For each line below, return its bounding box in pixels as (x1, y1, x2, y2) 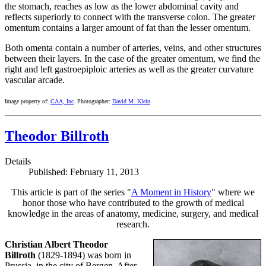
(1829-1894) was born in (38, 249, 131, 260)
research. (116, 218, 150, 229)
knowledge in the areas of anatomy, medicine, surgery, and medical (8, 208, 258, 218)
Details (5, 156, 31, 166)
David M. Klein (112, 97, 150, 104)
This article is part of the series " (11, 186, 131, 197)
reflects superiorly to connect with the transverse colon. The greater (5, 11, 255, 22)
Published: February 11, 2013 (28, 166, 139, 177)
